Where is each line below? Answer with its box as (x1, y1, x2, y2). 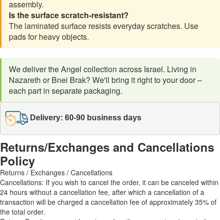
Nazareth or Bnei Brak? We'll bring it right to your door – (9, 74, 202, 85)
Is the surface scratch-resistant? (9, 9, 129, 21)
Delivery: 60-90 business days (30, 113, 141, 122)
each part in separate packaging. (9, 84, 122, 96)
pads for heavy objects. (9, 30, 89, 42)
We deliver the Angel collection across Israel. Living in (9, 63, 196, 75)
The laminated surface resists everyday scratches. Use (9, 20, 198, 31)
